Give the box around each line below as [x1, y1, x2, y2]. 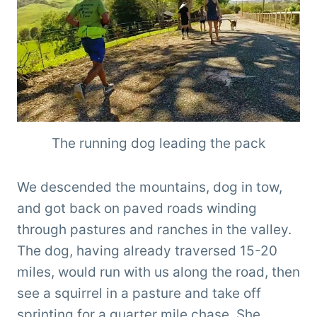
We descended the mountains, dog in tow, [17, 178, 282, 195]
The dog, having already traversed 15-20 [17, 242, 277, 259]
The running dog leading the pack [52, 134, 265, 151]
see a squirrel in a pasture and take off [17, 284, 261, 301]
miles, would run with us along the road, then [17, 263, 300, 280]
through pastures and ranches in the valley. [17, 221, 292, 238]
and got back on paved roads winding [17, 200, 257, 217]
